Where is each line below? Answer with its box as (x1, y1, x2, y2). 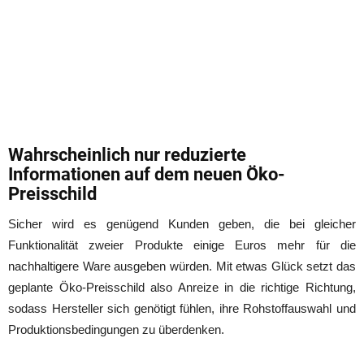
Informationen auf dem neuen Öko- (8, 163, 285, 184)
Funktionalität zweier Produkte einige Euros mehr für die (8, 237, 356, 252)
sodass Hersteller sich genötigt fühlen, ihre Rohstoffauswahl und (8, 301, 356, 315)
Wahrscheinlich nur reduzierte (8, 144, 246, 165)
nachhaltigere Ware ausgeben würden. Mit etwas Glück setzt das (8, 258, 356, 273)
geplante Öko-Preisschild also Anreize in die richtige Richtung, (8, 279, 356, 294)
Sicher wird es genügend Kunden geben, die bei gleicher (8, 216, 356, 231)
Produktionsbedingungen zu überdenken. (8, 322, 224, 336)
